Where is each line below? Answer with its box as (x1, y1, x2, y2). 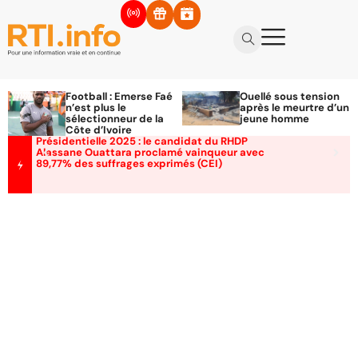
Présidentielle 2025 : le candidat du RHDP (36, 134, 249, 149)
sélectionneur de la (66, 112, 164, 126)
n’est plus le (66, 101, 126, 115)
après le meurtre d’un (240, 101, 350, 115)
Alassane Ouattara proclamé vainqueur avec (36, 145, 265, 160)
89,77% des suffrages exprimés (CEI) (36, 157, 223, 171)
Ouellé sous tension (240, 89, 340, 104)
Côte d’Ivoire (66, 123, 134, 137)
